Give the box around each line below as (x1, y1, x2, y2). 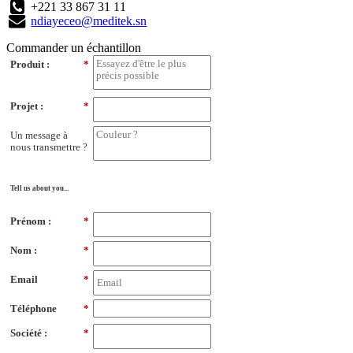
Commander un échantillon (6, 40, 141, 54)
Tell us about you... (10, 184, 69, 192)
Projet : (10, 100, 43, 112)
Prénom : (10, 214, 51, 227)
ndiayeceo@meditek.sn (31, 13, 147, 28)
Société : (10, 326, 47, 339)
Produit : (10, 58, 50, 70)
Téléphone (10, 302, 57, 314)
